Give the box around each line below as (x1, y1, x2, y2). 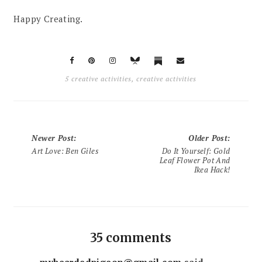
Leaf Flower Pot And (159, 155, 230, 166)
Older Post (188, 133, 228, 144)
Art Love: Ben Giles (32, 146, 99, 157)
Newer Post (32, 133, 74, 144)
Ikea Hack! (194, 164, 230, 175)
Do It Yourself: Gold (161, 146, 230, 157)
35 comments (90, 230, 172, 246)
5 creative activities (65, 74, 132, 84)
